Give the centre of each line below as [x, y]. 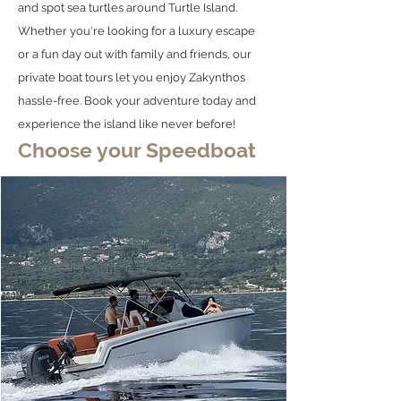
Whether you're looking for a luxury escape [137, 31]
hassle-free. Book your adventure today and [137, 101]
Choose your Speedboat [137, 150]
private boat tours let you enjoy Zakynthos [132, 77]
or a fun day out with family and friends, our [135, 54]
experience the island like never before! [127, 124]
